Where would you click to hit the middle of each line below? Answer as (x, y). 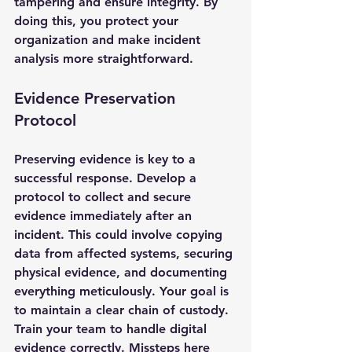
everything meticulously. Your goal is (123, 291)
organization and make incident (109, 40)
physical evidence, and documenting (123, 272)
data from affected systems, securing (125, 253)
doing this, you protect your (98, 21)
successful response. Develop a (107, 178)
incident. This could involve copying (120, 235)
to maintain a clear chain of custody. (121, 310)
